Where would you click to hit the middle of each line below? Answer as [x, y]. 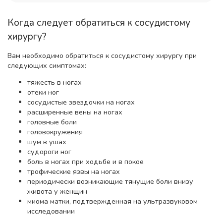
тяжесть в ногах [55, 83]
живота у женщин [57, 192]
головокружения [55, 132]
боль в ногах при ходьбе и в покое [85, 162]
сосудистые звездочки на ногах [81, 102]
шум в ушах [47, 142]
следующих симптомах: [47, 65]
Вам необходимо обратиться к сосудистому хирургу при [102, 55]
